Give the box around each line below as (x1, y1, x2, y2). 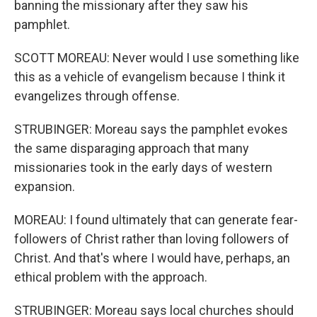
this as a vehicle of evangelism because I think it (14, 69, 285, 84)
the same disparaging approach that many (14, 141, 249, 156)
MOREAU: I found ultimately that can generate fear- (14, 212, 298, 227)
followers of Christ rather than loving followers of (14, 231, 289, 246)
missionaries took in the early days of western (14, 160, 272, 175)
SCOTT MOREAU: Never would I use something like (14, 50, 299, 65)
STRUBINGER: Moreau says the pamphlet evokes (14, 122, 288, 137)
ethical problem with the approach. (14, 270, 207, 284)
